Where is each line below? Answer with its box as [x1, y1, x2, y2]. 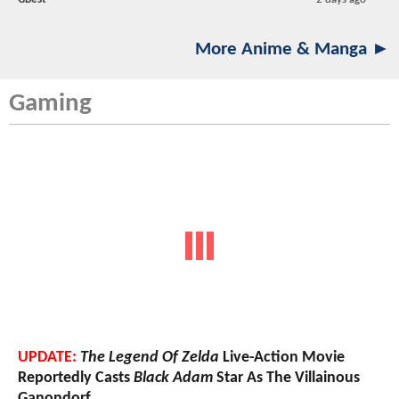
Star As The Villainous [213, 369, 360, 387]
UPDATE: [18, 348, 77, 366]
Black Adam [134, 369, 213, 387]
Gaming [9, 91, 92, 118]
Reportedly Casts [18, 369, 134, 387]
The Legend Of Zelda [80, 348, 219, 366]
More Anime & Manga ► [195, 40, 390, 60]
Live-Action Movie [219, 348, 345, 366]
